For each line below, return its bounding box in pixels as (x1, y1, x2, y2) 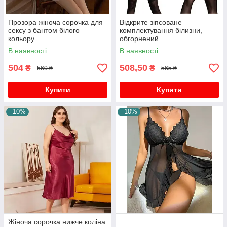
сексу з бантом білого (8, 26, 80, 34)
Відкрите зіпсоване (120, 18, 182, 26)
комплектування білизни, (120, 26, 202, 34)
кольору (8, 34, 34, 43)
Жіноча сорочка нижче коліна (8, 218, 105, 226)
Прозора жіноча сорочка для (8, 18, 103, 26)
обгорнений (120, 34, 159, 43)
